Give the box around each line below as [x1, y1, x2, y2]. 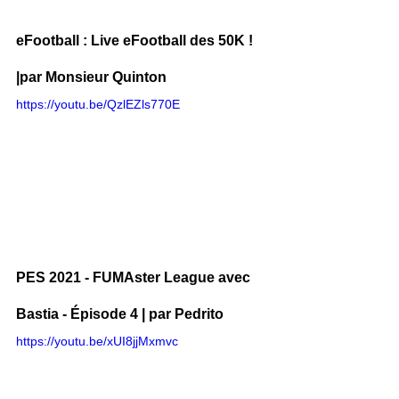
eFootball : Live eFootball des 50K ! [16, 32, 256, 48]
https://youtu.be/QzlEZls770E [16, 96, 180, 111]
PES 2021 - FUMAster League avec [16, 269, 254, 285]
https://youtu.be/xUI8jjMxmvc [16, 333, 178, 348]
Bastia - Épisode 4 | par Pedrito [16, 305, 224, 322]
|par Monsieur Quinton [16, 69, 167, 85]
